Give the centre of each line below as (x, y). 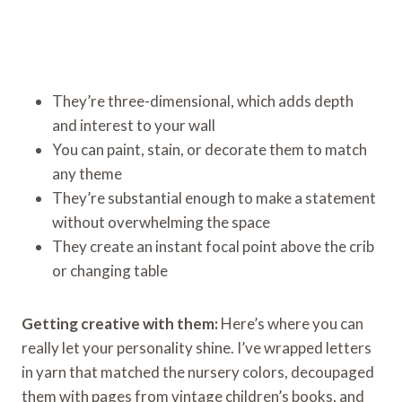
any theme (87, 173)
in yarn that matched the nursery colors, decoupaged (198, 371)
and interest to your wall (134, 125)
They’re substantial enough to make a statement (214, 197)
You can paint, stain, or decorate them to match (210, 149)
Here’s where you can (291, 323)
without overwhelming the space (161, 222)
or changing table (110, 270)
